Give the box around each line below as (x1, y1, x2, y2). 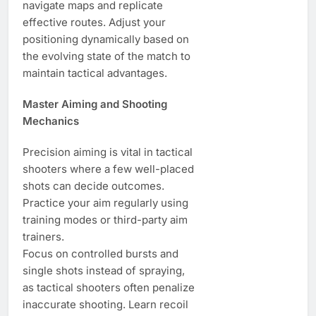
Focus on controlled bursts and (23, 246, 178, 260)
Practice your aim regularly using (23, 195, 188, 209)
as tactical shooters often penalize (23, 280, 195, 294)
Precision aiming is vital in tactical (23, 145, 193, 159)
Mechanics (23, 114, 79, 128)
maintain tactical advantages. (23, 66, 167, 80)
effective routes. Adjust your (23, 15, 166, 29)
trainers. (23, 229, 64, 243)
